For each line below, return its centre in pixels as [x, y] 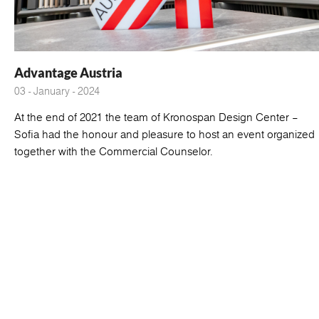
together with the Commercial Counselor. [114, 151]
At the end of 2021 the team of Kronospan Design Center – [156, 117]
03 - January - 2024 [57, 91]
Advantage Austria [68, 72]
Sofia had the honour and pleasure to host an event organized [164, 134]
